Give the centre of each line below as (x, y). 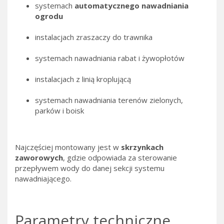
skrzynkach (142, 147)
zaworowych (39, 158)
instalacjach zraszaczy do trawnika (94, 37)
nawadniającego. (43, 179)
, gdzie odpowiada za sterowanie (120, 158)
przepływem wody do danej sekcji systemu (90, 168)
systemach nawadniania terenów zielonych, (109, 100)
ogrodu (49, 16)
